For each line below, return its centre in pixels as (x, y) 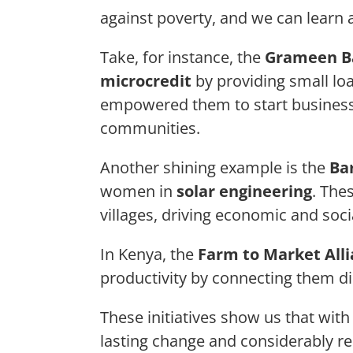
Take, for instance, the (182, 58)
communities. (150, 128)
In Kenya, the (149, 255)
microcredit (146, 81)
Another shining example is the (215, 168)
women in (138, 191)
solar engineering (244, 191)
